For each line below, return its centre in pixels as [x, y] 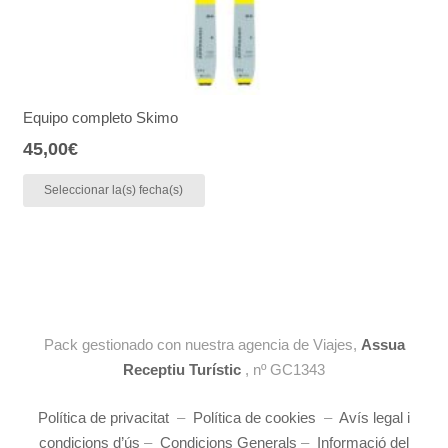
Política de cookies [254, 417]
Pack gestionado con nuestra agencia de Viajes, [202, 344]
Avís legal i [374, 417]
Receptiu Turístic [182, 369]
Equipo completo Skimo [100, 117]
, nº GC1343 [283, 369]
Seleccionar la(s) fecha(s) [114, 190]
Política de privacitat [103, 417]
